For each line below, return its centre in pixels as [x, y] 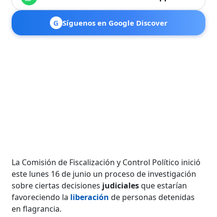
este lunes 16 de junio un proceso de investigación [104, 174]
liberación [90, 197]
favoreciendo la [41, 197]
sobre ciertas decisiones [57, 185]
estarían [172, 185]
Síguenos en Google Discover [115, 23]
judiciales [122, 185]
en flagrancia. [37, 209]
